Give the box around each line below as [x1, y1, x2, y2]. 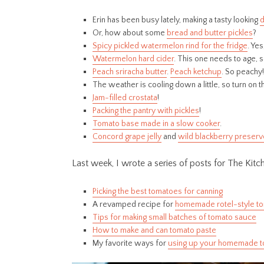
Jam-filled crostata [93, 93, 157, 103]
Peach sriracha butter [93, 67, 167, 77]
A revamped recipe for [93, 200, 175, 210]
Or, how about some [93, 28, 167, 38]
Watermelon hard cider [93, 54, 174, 64]
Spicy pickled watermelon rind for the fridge [93, 41, 247, 51]
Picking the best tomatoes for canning [93, 187, 223, 197]
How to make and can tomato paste [93, 226, 216, 236]
